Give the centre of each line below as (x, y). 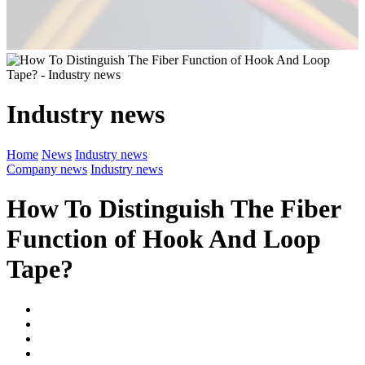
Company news (47, 169)
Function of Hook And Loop (164, 239)
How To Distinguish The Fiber (174, 209)
